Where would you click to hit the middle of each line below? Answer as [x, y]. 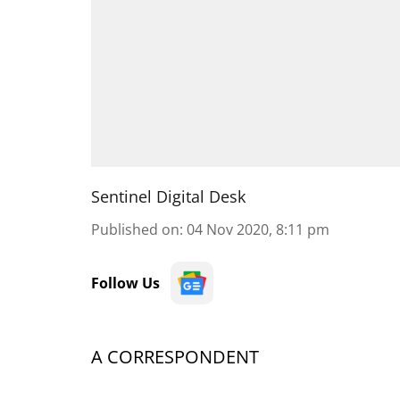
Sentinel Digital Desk [168, 196]
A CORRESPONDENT [175, 357]
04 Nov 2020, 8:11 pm [258, 229]
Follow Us [125, 283]
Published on [135, 229]
